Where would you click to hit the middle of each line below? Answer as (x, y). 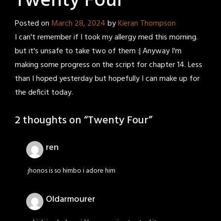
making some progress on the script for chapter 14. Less (109, 65)
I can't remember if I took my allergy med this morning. (106, 38)
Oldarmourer (71, 199)
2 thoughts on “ (51, 121)
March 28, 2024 (78, 24)
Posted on (33, 24)
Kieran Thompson (147, 24)
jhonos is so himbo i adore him (72, 171)
